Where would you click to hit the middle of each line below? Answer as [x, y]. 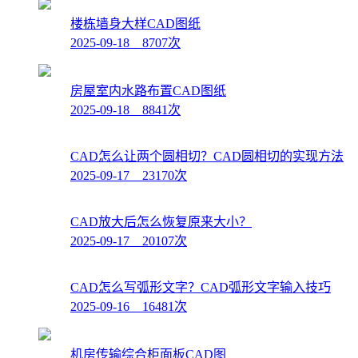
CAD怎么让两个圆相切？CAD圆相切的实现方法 [207, 156]
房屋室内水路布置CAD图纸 [148, 90]
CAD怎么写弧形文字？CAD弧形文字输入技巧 [201, 287]
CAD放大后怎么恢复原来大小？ [161, 221]
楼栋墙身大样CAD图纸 [135, 23]
